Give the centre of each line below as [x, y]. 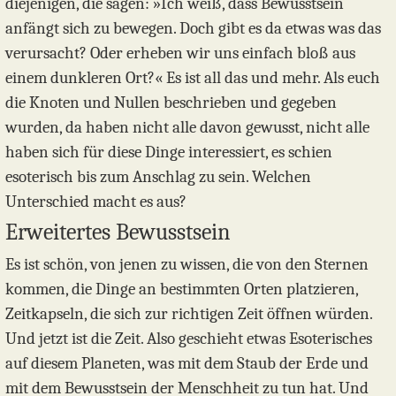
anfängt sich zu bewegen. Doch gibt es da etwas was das [193, 29]
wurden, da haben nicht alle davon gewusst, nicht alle [187, 128]
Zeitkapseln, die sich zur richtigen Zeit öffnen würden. [189, 314]
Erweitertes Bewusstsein [118, 232]
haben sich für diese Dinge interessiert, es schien [169, 152]
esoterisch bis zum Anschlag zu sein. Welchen [158, 177]
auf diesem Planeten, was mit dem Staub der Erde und [187, 364]
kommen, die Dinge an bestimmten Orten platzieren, [182, 289]
